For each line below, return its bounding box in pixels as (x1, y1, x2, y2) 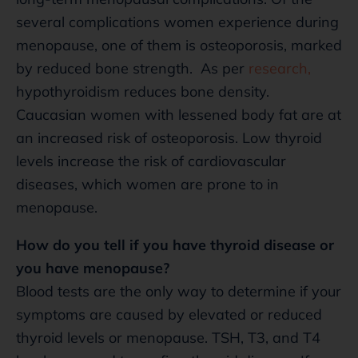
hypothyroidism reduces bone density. (16, 82, 269, 101)
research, (245, 58, 311, 78)
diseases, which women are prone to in (16, 174, 279, 193)
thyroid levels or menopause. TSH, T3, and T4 (16, 328, 320, 347)
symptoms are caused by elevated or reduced (16, 304, 322, 324)
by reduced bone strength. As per (16, 58, 245, 78)
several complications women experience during (16, 12, 339, 31)
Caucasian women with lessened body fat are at (16, 105, 341, 124)
